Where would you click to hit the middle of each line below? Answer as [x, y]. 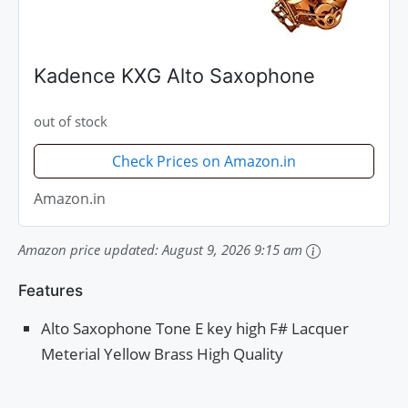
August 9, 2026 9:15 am [232, 250]
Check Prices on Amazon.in [204, 162]
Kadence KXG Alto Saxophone [174, 76]
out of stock [71, 122]
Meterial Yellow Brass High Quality [162, 354]
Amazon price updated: [90, 250]
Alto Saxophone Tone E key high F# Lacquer [195, 329]
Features [51, 291]
